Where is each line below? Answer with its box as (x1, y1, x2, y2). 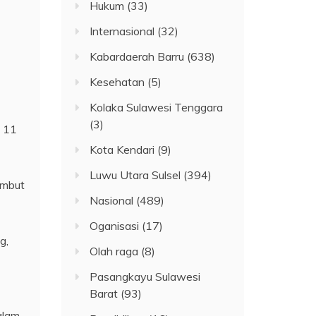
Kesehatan (90, 74, 145, 89)
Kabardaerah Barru (90, 49, 185, 63)
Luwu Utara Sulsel (90, 167, 181, 182)
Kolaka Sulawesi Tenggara (90, 99, 224, 114)
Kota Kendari (90, 142, 155, 157)
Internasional (90, 23, 155, 38)
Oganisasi (90, 218, 140, 233)
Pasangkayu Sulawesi (90, 269, 201, 284)
